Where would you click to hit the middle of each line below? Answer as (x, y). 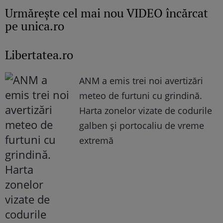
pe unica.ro (35, 26)
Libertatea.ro (39, 55)
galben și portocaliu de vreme (142, 126)
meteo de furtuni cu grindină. (141, 96)
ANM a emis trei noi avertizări (141, 81)
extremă (97, 141)
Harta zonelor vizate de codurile (146, 111)
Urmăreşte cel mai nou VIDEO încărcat (107, 13)
